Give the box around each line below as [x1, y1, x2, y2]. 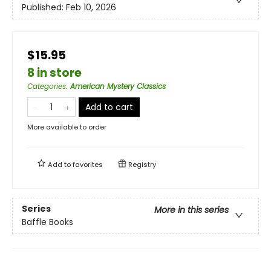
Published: [22, 1, 66, 14]
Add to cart [85, 100, 133, 113]
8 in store [27, 64, 82, 81]
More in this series [154, 204, 229, 217]
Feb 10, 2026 [66, 1, 116, 14]
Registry [126, 159, 156, 169]
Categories [27, 80, 66, 91]
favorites [73, 159, 103, 169]
